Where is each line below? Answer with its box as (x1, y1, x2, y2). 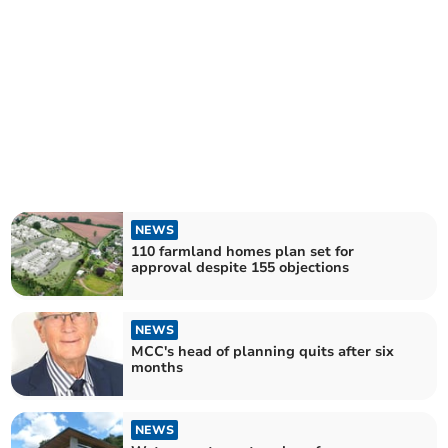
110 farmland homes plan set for (131, 241, 355, 261)
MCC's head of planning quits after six (131, 342, 395, 361)
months (131, 358, 184, 377)
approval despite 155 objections (131, 257, 350, 277)
